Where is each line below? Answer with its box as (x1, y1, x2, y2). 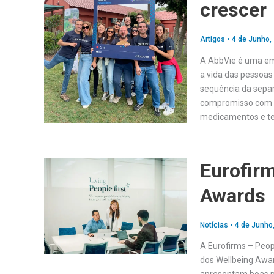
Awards (199, 183, 265, 207)
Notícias (199, 221, 228, 230)
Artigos (199, 35, 225, 44)
